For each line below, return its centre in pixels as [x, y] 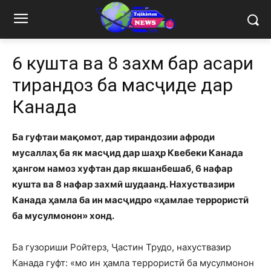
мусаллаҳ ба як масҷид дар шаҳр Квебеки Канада [128, 153]
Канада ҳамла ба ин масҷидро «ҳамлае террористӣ [130, 200]
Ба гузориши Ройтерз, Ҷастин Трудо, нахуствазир [122, 247]
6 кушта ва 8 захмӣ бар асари [133, 64]
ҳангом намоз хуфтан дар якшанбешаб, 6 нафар [122, 169]
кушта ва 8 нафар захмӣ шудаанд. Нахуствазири [123, 184]
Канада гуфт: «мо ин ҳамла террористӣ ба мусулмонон [133, 263]
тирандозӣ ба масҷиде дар [122, 85]
